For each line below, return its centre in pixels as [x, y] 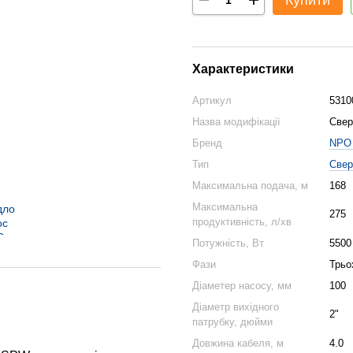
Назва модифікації [236, 122]
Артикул [212, 100]
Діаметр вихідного [236, 307]
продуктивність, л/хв [242, 222]
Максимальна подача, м [250, 186]
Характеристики [243, 69]
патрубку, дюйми [232, 322]
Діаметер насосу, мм [242, 286]
